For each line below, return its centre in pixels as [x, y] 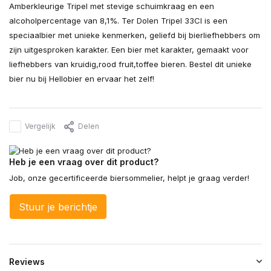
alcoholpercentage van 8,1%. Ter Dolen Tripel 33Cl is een [118, 21]
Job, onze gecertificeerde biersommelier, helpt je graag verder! [129, 178]
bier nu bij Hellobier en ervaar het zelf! [82, 79]
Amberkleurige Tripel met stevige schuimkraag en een [112, 6]
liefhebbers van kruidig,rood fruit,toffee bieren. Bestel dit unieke [130, 64]
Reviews [27, 262]
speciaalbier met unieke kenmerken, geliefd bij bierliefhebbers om [135, 35]
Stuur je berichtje [58, 207]
